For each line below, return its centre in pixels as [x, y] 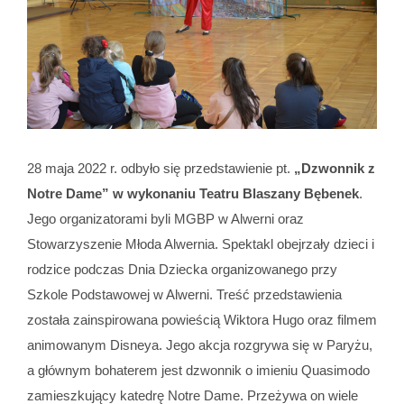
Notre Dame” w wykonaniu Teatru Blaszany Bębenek [193, 193]
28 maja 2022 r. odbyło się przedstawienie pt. [160, 168]
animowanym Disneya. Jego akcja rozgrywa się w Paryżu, [199, 344]
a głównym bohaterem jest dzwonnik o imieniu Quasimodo [198, 370]
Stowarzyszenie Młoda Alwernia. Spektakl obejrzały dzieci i [200, 243]
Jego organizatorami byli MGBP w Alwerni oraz [165, 218]
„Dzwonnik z [334, 168]
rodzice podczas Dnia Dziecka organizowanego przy [182, 269]
